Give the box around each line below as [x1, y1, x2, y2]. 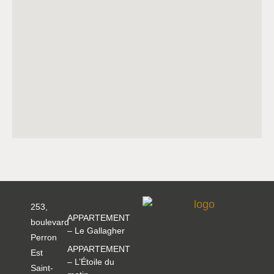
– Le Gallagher [67, 226, 125, 236]
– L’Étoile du [67, 257, 114, 267]
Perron [31, 232, 57, 243]
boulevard [31, 217, 69, 228]
